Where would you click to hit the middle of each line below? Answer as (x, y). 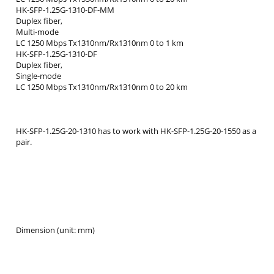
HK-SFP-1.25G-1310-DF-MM (65, 10)
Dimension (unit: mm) (55, 230)
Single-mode (39, 76)
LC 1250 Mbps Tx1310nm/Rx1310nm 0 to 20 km (102, 87)
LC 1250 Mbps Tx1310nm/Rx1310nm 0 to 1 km (100, 43)
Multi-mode (37, 32)
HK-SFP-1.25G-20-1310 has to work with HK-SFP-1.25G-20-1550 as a (136, 131)
